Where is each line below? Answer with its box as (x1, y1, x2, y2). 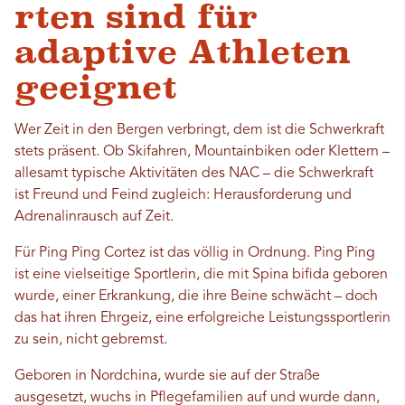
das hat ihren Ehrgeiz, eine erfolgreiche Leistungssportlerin (14, 311, 391, 326)
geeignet (14, 69, 177, 107)
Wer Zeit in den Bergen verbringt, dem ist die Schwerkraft (14, 123, 384, 138)
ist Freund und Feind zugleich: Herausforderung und (14, 188, 352, 203)
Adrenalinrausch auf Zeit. (14, 210, 174, 225)
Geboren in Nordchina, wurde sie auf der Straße (14, 369, 320, 384)
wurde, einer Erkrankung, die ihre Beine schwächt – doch (14, 289, 378, 305)
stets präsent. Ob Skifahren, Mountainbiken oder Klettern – (14, 145, 390, 160)
